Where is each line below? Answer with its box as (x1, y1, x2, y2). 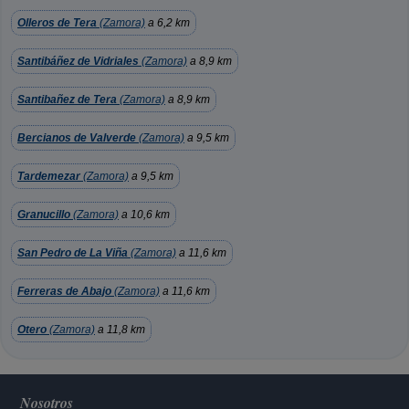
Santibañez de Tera (17, 93, 117, 106)
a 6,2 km (145, 16, 190, 29)
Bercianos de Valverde (17, 131, 136, 144)
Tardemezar (17, 170, 80, 183)
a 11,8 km (95, 323, 145, 336)
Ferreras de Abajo (17, 285, 111, 298)
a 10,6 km (119, 208, 170, 221)
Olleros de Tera (17, 16, 97, 29)
